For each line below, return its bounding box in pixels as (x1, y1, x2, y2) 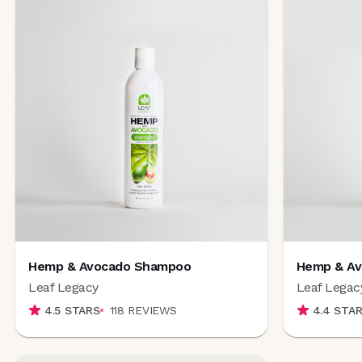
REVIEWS (128, 303, 177, 317)
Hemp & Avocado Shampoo (28, 258, 192, 274)
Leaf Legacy (28, 279, 99, 295)
